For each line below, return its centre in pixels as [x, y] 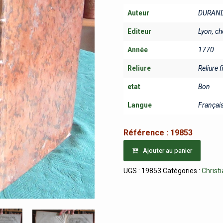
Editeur [140, 31]
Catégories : [182, 170]
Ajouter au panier [168, 150]
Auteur [139, 13]
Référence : [147, 132]
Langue [140, 105]
